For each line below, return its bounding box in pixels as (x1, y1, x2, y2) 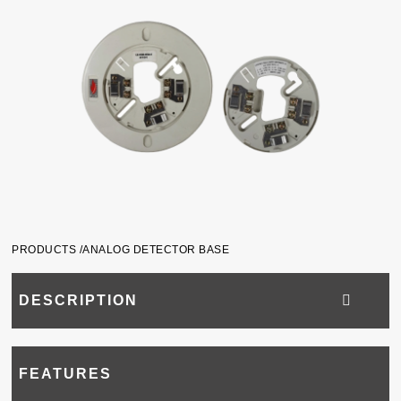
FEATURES (19, 366, 113, 382)
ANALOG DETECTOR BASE (82, 243, 230, 257)
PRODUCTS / (12, 243, 83, 257)
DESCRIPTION (19, 293, 139, 309)
